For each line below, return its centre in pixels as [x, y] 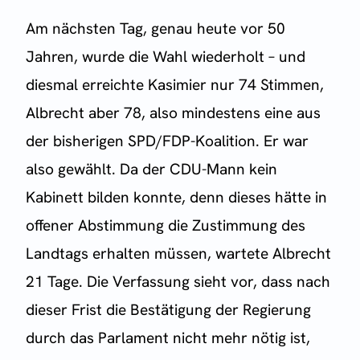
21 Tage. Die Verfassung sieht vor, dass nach [178, 281]
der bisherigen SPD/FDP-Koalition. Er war [167, 141]
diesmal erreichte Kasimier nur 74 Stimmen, [175, 84]
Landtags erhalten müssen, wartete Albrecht [178, 253]
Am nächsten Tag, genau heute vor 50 [155, 28]
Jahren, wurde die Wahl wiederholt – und [166, 56]
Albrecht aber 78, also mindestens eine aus [173, 112]
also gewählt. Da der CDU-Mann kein [151, 169]
